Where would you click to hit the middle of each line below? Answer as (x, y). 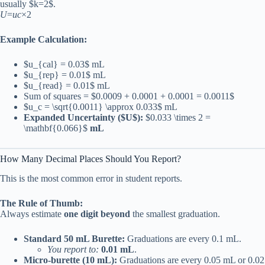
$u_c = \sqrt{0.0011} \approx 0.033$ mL (101, 106)
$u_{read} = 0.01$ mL (67, 85)
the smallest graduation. (175, 214)
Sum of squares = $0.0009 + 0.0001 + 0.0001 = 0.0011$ (129, 96)
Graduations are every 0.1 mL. (183, 238)
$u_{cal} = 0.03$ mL (64, 64)
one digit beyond (97, 214)
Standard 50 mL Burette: (74, 238)
